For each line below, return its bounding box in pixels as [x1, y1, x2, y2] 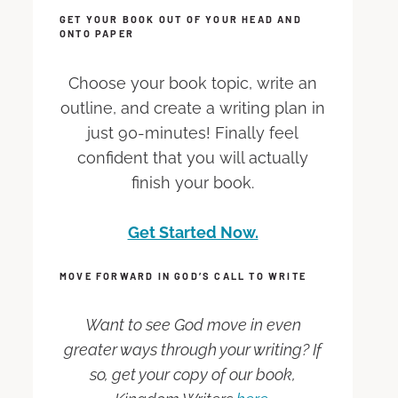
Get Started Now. [127, 222, 259, 242]
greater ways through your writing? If [64, 340, 322, 360]
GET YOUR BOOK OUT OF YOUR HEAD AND [60, 13, 302, 26]
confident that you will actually [77, 147, 308, 167]
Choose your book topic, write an [68, 73, 317, 92]
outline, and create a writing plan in [60, 98, 325, 117]
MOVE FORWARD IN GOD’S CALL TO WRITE [60, 269, 306, 282]
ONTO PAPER [60, 28, 134, 40]
